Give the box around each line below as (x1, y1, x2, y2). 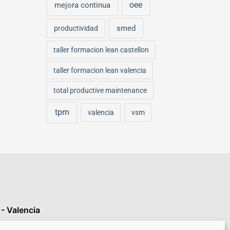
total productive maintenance (53, 86, 147, 95)
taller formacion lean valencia (53, 66, 147, 74)
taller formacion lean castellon (53, 46, 149, 54)
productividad (53, 24, 98, 32)
